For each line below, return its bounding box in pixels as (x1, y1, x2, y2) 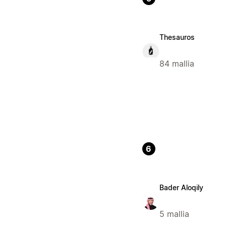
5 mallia (159, 209, 189, 219)
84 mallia (159, 59, 194, 69)
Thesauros (159, 33, 195, 42)
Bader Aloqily (159, 183, 203, 192)
